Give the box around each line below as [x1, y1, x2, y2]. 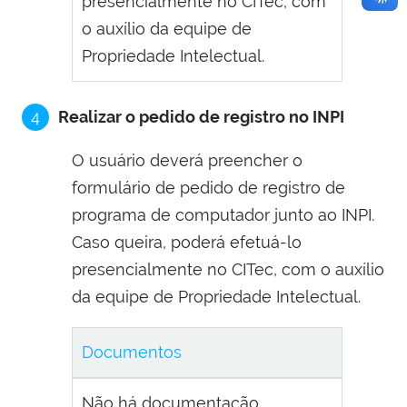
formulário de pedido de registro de [72, 178, 345, 198]
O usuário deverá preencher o [72, 151, 303, 171]
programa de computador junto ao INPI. [72, 205, 374, 225]
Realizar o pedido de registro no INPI [58, 107, 344, 127]
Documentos [82, 342, 182, 362]
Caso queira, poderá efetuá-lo [72, 233, 302, 253]
